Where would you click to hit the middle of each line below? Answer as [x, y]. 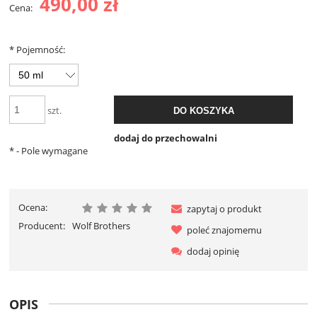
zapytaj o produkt [224, 209]
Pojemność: [40, 50]
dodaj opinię [213, 252]
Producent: [43, 226]
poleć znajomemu [224, 230]
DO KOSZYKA [203, 111]
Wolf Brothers [101, 226]
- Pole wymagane [51, 150]
